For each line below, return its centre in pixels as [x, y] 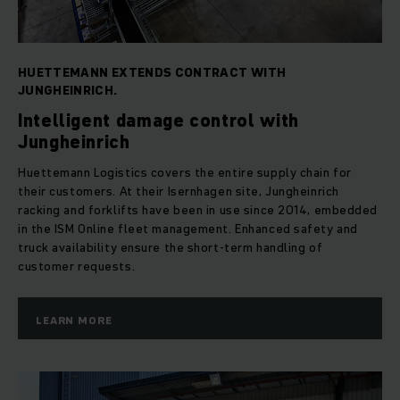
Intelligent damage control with [158, 121]
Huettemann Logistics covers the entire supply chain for [185, 173]
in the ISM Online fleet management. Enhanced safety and [188, 229]
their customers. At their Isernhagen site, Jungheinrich [179, 192]
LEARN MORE [74, 321]
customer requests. [77, 267]
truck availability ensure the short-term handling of [171, 248]
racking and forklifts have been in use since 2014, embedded [198, 210]
